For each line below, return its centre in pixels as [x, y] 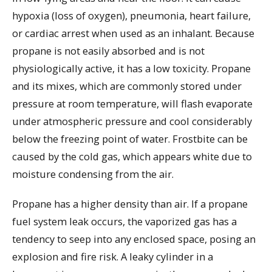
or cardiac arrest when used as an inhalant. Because [133, 33]
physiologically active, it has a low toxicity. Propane [131, 69]
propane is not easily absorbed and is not [108, 51]
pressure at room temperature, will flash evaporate [132, 104]
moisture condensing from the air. [93, 174]
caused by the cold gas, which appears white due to [132, 157]
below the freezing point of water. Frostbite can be [130, 139]
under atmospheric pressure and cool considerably [132, 121]
